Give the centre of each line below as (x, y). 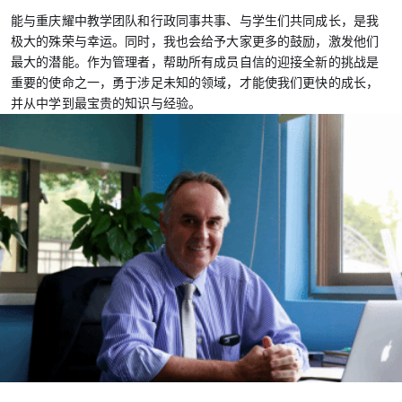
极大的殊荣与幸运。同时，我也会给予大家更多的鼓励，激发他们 (195, 42)
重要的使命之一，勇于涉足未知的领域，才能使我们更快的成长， (195, 83)
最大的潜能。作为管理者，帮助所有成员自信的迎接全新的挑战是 (195, 62)
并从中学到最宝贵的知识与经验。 (106, 104)
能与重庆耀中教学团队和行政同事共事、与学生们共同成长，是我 (195, 21)
